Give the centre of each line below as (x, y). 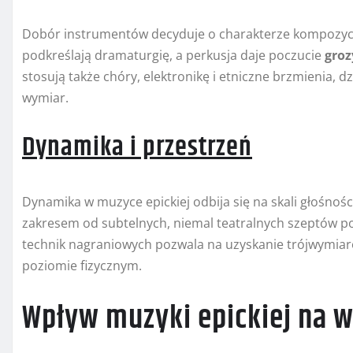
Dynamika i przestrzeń (137, 148)
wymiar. (45, 98)
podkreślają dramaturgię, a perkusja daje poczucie (173, 56)
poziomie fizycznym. (82, 266)
